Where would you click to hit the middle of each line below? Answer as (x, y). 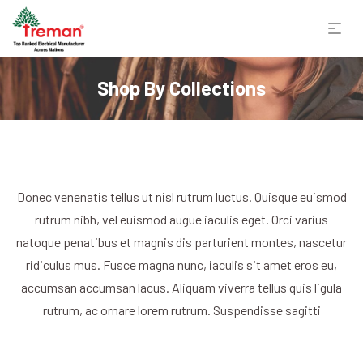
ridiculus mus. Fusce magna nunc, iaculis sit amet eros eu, (181, 265)
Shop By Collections (181, 88)
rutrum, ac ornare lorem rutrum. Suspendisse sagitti (181, 310)
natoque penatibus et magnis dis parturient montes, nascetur (181, 242)
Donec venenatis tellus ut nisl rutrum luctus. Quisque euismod (181, 196)
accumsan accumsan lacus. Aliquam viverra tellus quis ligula (181, 287)
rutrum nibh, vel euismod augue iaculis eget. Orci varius (181, 219)
